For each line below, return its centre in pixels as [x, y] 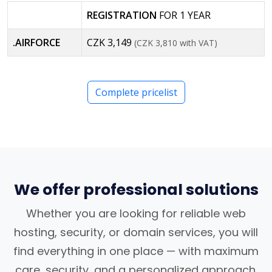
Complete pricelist [136, 92]
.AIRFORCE [36, 42]
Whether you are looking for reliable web [136, 213]
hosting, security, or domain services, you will [136, 232]
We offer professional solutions [136, 189]
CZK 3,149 [110, 42]
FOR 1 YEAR [185, 15]
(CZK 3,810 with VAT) [176, 42]
